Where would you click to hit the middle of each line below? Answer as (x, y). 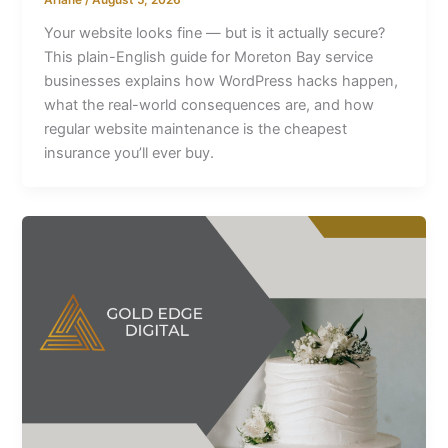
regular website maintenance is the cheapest (196, 128)
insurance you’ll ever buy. (129, 152)
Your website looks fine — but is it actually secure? (215, 32)
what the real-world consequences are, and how (209, 104)
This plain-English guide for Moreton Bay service (209, 56)
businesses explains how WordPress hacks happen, (221, 80)
